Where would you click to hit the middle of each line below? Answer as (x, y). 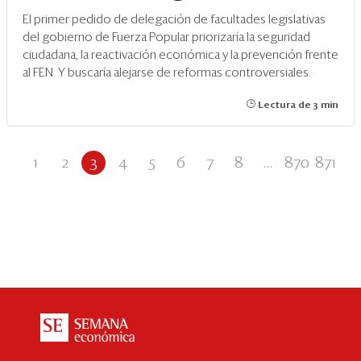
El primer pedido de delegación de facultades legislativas (174, 20)
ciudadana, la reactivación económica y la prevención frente (180, 56)
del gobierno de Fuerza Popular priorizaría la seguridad (166, 38)
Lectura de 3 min (297, 106)
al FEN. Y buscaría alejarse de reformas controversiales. (167, 73)
